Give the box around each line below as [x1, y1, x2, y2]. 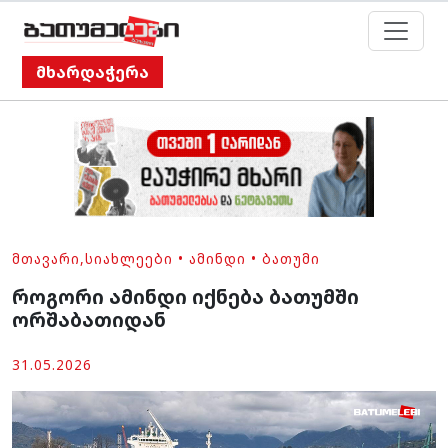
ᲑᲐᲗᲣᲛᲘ [262, 249, 320, 269]
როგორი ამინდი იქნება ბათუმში [12, 283, 359, 311]
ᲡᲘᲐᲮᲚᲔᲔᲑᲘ [85, 249, 173, 269]
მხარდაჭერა [36, 61, 149, 84]
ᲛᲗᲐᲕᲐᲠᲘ [12, 249, 80, 269]
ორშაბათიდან [12, 306, 166, 334]
